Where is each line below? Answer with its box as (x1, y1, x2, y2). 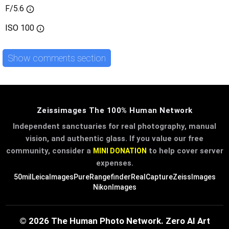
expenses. (96, 158, 133, 168)
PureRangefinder (73, 173, 131, 181)
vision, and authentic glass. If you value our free (26, 134, 203, 144)
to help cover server (146, 146, 223, 156)
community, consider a (6, 146, 93, 156)
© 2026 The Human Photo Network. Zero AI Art (19, 216, 210, 226)
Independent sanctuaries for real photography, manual (13, 122, 216, 131)
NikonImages (93, 183, 136, 192)
